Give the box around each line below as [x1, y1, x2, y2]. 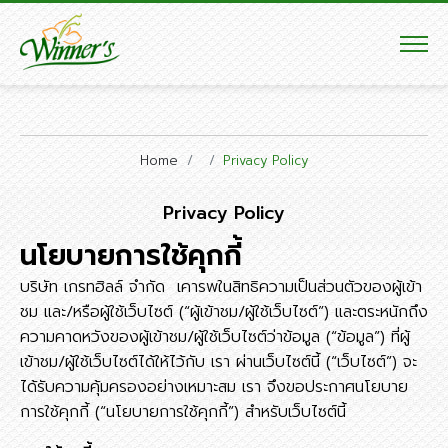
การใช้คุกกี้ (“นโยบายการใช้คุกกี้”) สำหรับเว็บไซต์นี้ [20, 400, 346, 424]
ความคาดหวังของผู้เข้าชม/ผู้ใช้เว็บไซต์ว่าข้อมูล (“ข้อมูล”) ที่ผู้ [20, 325, 410, 349]
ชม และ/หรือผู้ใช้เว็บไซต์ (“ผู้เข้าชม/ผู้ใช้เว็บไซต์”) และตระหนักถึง [20, 300, 428, 324]
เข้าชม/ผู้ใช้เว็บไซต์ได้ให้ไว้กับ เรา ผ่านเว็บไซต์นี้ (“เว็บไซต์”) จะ [20, 350, 417, 374]
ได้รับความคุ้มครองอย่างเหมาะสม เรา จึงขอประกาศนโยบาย [20, 375, 408, 399]
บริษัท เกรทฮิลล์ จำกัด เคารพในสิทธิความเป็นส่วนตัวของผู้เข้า [20, 275, 422, 299]
